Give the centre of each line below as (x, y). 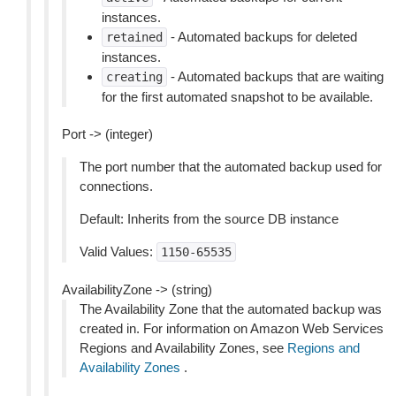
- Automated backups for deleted (262, 37)
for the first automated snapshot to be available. (237, 97)
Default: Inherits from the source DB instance (209, 219)
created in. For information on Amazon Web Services (232, 328)
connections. (116, 186)
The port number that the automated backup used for (231, 167)
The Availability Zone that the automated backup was (231, 309)
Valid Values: (118, 251)
